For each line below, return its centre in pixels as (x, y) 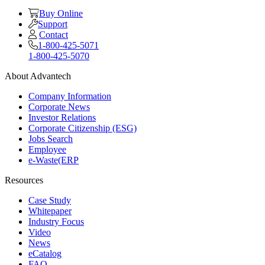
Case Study (50, 200)
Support (53, 24)
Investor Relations (62, 117)
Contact (54, 34)
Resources (24, 180)
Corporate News (59, 106)
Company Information (70, 96)
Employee (47, 149)
